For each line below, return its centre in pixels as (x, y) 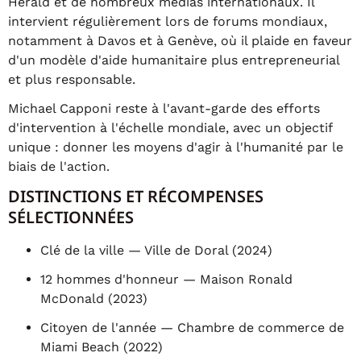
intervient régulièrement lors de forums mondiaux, (168, 21)
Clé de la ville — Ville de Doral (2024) (156, 250)
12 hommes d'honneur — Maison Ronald (166, 279)
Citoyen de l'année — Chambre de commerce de (192, 328)
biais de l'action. (59, 166)
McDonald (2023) (94, 299)
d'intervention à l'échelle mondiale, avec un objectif (170, 128)
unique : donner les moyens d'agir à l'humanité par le (176, 147)
